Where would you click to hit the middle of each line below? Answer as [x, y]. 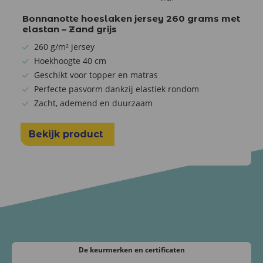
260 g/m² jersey [64, 46]
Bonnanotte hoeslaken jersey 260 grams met [131, 18]
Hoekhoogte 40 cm [70, 60]
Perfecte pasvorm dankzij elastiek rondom [117, 89]
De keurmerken [106, 249]
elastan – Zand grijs [70, 29]
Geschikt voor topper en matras [96, 75]
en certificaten [159, 249]
